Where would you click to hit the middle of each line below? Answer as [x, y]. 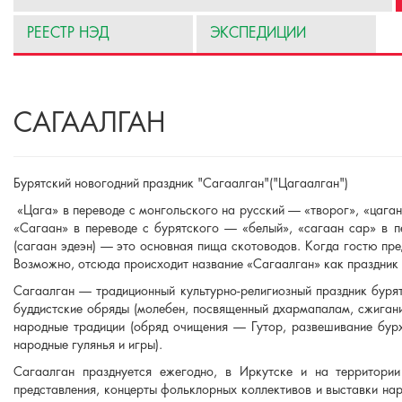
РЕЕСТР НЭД [68, 34]
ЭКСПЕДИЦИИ [258, 34]
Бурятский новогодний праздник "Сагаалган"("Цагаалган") [181, 184]
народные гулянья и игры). [88, 345]
